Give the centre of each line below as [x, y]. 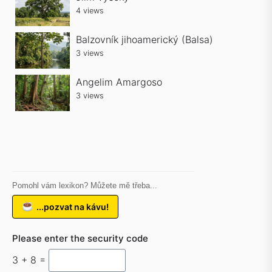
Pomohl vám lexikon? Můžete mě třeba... [85, 185]
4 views [90, 11]
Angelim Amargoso [119, 82]
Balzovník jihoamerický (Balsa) [144, 39]
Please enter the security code [80, 238]
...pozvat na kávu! [73, 206]
